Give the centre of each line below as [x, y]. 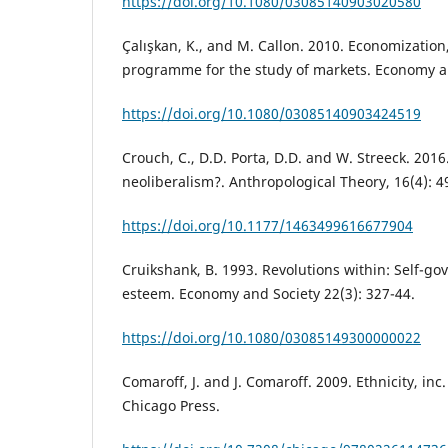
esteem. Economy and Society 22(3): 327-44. [268, 294]
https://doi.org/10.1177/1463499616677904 [267, 226]
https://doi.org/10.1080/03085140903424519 [271, 114]
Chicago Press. [171, 406]
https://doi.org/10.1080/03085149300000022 [271, 338]
